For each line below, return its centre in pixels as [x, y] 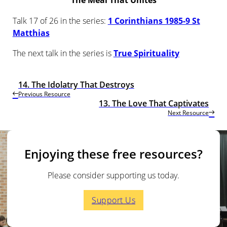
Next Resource [188, 112]
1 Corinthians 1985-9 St [154, 21]
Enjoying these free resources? [113, 154]
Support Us [113, 200]
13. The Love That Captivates [154, 103]
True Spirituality [146, 53]
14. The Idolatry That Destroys [76, 84]
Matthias [31, 33]
